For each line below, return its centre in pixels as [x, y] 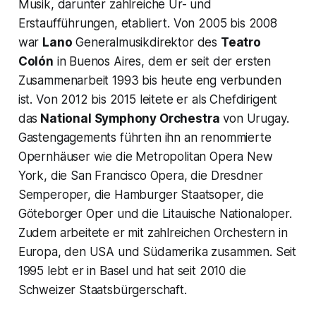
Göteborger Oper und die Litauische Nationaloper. [155, 213]
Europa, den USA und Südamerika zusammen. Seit [157, 251]
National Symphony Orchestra [129, 118]
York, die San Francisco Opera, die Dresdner [140, 175]
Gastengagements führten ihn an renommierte [145, 137]
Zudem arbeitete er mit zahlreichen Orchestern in [153, 232]
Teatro [241, 42]
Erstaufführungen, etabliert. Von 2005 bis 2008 [147, 23]
